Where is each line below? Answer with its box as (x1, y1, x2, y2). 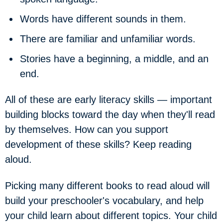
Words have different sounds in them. (20, 13, 186, 24)
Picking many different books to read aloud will (5, 180, 210, 191)
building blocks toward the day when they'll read (5, 109, 215, 120)
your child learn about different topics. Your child (5, 210, 217, 221)
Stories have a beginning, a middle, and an (20, 53, 209, 64)
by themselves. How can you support (5, 124, 168, 135)
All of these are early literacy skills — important (5, 94, 212, 105)
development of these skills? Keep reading (5, 139, 192, 150)
